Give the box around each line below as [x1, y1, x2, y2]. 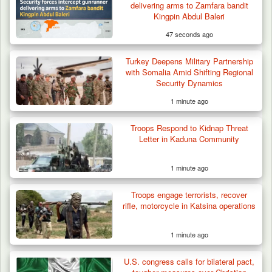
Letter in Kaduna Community [139, 132, 240, 144]
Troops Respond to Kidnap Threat [130, 121, 248, 134]
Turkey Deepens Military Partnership [125, 55, 253, 67]
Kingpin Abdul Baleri [154, 10, 225, 22]
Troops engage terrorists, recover [131, 188, 248, 200]
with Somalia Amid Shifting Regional [125, 66, 253, 78]
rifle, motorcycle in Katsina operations [123, 199, 256, 211]
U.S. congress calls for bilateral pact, [124, 255, 255, 267]
